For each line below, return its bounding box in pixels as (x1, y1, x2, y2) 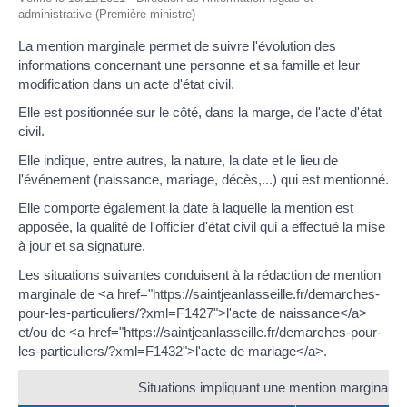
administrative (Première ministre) (18, 6, 195, 21)
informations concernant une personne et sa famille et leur (18, 56, 360, 73)
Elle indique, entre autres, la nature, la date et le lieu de (18, 152, 338, 168)
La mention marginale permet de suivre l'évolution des (18, 37, 336, 54)
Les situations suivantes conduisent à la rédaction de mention (18, 266, 381, 283)
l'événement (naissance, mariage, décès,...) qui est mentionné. (18, 171, 389, 187)
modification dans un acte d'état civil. (18, 75, 234, 92)
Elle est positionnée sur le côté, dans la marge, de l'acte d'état (18, 104, 382, 121)
